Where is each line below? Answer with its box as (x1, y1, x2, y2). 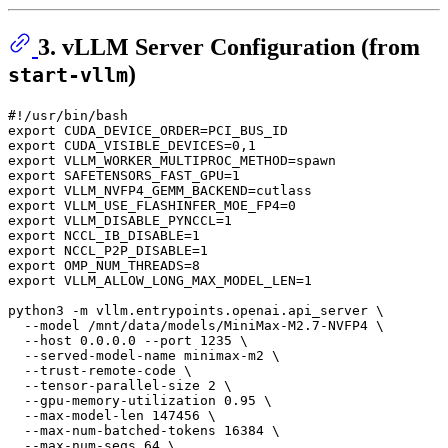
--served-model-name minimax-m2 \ (8, 348, 280, 364)
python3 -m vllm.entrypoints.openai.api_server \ (8, 303, 384, 319)
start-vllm (8, 64, 128, 88)
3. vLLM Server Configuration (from (38, 34, 420, 61)
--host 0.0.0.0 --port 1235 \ (8, 333, 248, 349)
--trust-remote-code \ (8, 363, 192, 379)
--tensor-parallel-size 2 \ (8, 378, 232, 394)
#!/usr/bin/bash (8, 108, 128, 124)
